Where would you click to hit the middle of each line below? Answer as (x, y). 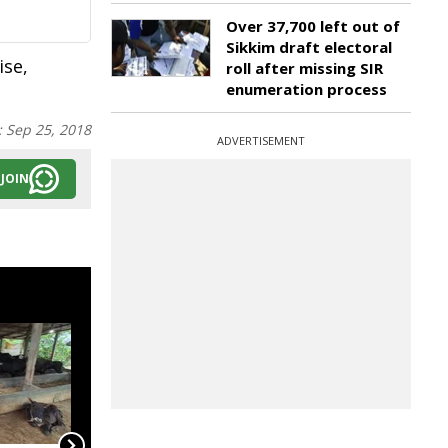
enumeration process (306, 89)
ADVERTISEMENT (261, 140)
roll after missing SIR (304, 68)
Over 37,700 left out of (313, 26)
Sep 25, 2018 (48, 129)
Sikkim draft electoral (309, 47)
